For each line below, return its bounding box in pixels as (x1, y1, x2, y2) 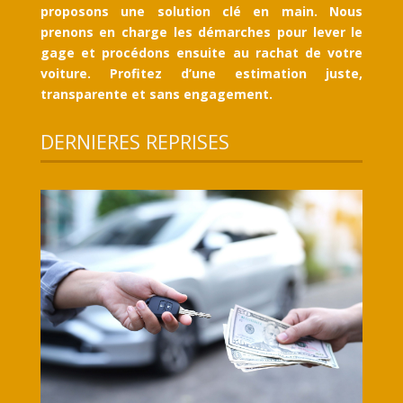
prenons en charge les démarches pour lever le (40, 23, 363, 41)
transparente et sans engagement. (40, 85, 273, 103)
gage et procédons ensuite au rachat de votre (40, 44, 363, 62)
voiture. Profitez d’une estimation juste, (40, 65, 363, 83)
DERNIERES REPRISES (40, 128, 229, 156)
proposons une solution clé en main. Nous (40, 3, 363, 21)
